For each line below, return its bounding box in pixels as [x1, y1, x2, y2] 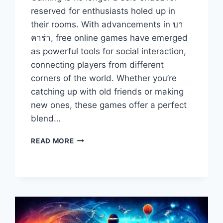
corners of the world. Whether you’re [31, 73, 177, 83]
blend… [31, 113, 61, 123]
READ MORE [31, 136, 74, 145]
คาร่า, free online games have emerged [31, 32, 188, 43]
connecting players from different [31, 59, 164, 70]
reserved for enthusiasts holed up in [31, 5, 176, 16]
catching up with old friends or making [31, 86, 184, 97]
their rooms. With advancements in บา [31, 19, 184, 29]
